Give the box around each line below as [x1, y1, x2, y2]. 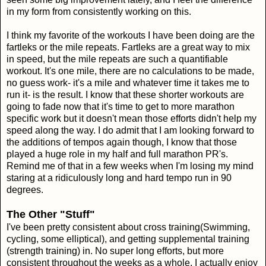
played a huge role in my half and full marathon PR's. [7, 148, 228, 159]
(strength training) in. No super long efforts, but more [7, 245, 224, 256]
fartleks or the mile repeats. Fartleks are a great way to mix [7, 42, 250, 52]
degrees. [7, 184, 43, 195]
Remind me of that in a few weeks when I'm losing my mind [7, 160, 254, 171]
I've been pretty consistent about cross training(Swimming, [7, 221, 250, 232]
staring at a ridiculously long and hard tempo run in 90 [7, 172, 232, 183]
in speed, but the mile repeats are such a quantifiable [7, 53, 228, 64]
